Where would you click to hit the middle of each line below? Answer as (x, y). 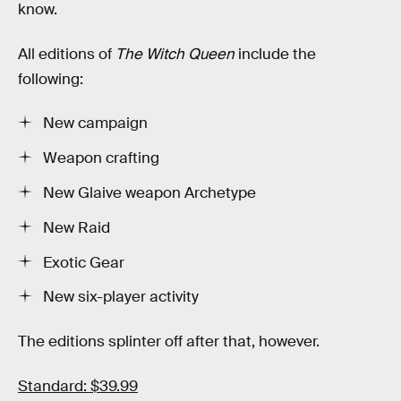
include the (275, 54)
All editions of (67, 54)
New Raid (77, 227)
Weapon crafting (101, 158)
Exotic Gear (84, 262)
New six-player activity (121, 297)
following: (51, 79)
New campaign (95, 124)
